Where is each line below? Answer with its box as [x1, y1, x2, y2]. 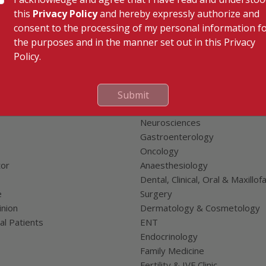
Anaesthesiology [140, 159, 208, 171]
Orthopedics [140, 102, 191, 114]
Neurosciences [140, 116, 201, 128]
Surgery [140, 188, 172, 199]
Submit [117, 88, 149, 102]
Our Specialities [140, 71, 213, 84]
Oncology [140, 145, 179, 157]
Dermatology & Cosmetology [140, 202, 260, 214]
